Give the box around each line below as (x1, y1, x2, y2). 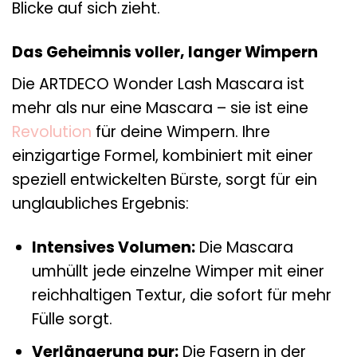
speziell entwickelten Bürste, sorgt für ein (12, 168, 317, 190)
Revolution (12, 120, 92, 143)
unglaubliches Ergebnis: (12, 192, 189, 214)
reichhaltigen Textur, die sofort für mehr (31, 284, 331, 306)
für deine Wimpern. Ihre (92, 120, 270, 143)
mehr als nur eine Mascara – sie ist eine (12, 96, 308, 119)
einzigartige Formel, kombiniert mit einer (12, 144, 313, 167)
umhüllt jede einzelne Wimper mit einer (31, 260, 324, 282)
